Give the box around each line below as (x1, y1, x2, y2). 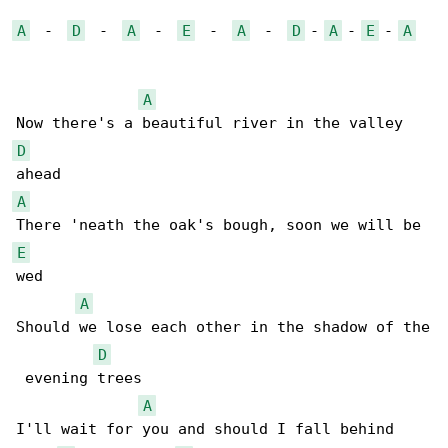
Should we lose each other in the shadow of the (16, 318, 430, 337)
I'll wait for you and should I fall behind (16, 420, 394, 439)
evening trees (16, 369, 142, 388)
